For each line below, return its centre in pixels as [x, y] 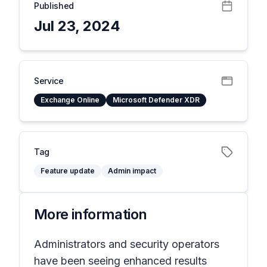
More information [91, 214]
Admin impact [132, 171]
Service [49, 81]
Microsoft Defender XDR [156, 100]
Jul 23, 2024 [77, 26]
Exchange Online [70, 100]
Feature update [68, 171]
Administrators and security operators [127, 244]
